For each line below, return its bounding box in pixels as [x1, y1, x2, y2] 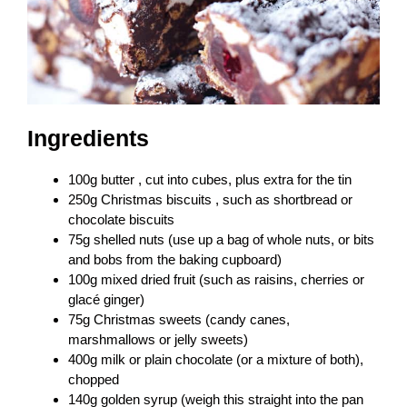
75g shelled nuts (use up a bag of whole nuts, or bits [68, 232, 374, 248]
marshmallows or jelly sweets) [68, 332, 248, 348]
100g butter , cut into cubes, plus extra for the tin [68, 172, 352, 188]
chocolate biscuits [68, 212, 174, 228]
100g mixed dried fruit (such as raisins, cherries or [68, 272, 364, 288]
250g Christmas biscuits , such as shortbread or [68, 192, 352, 208]
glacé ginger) [68, 292, 144, 308]
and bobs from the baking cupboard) [68, 252, 282, 268]
